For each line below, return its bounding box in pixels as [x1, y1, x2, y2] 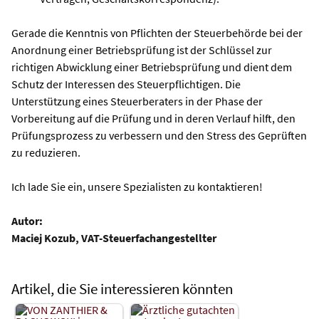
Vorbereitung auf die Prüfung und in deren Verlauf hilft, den [11, 110, 296, 125]
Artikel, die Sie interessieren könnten [11, 278, 233, 298]
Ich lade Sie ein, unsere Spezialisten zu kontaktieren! [11, 179, 263, 194]
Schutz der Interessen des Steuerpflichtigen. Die [11, 76, 241, 91]
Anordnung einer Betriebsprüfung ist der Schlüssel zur [11, 42, 272, 57]
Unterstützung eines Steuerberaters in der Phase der [11, 93, 263, 108]
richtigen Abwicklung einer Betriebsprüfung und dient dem [11, 59, 292, 74]
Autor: [11, 213, 43, 228]
